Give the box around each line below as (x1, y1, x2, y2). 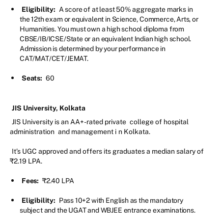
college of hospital (130, 118, 189, 126)
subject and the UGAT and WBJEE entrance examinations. (20, 206, 197, 215)
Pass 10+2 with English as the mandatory (58, 196, 183, 205)
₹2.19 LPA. (10, 157, 44, 165)
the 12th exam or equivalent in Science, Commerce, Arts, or (20, 15, 198, 24)
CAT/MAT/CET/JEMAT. (20, 55, 90, 63)
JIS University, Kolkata (12, 104, 87, 112)
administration (10, 128, 55, 136)
